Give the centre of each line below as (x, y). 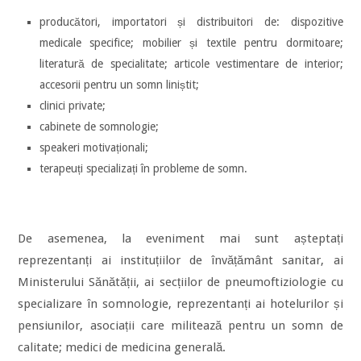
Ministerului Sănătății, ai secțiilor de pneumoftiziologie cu (180, 282)
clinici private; (73, 105)
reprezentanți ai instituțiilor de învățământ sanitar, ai (180, 260)
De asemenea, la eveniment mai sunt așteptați (180, 238)
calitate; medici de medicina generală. (122, 347)
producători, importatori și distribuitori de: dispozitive (191, 21)
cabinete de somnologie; (99, 126)
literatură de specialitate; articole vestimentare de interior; (191, 63)
